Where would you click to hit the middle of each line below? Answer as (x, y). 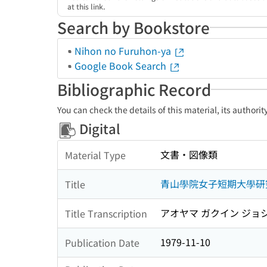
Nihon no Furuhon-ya (124, 51)
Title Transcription (106, 213)
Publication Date (102, 242)
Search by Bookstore (133, 27)
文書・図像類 (189, 155)
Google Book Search (122, 66)
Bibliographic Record (134, 89)
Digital (98, 128)
